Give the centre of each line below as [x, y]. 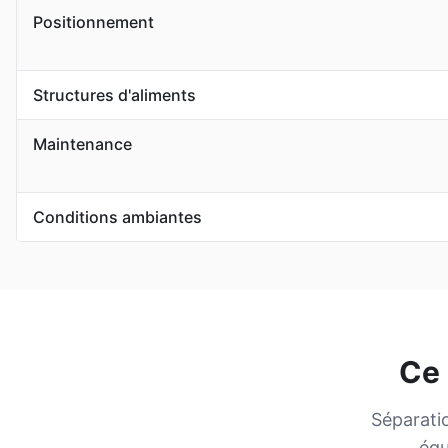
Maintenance [82, 144]
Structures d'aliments [114, 95]
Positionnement [93, 22]
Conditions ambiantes [117, 217]
